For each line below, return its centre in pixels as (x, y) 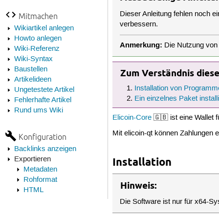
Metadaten (40, 169)
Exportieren (32, 159)
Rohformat (40, 180)
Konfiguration (42, 136)
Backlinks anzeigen (45, 149)
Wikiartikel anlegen (44, 28)
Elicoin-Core (132, 118)
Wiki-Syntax (33, 59)
